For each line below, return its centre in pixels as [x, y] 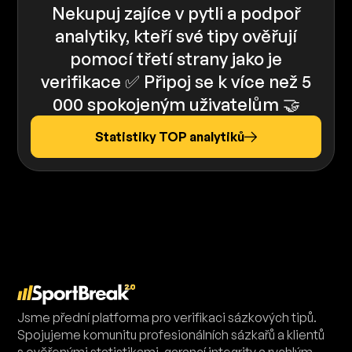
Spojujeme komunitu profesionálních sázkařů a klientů [171, 335]
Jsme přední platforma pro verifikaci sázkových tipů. [167, 318]
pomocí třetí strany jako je [176, 59]
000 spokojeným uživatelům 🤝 [176, 104]
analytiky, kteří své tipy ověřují [176, 36]
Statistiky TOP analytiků [170, 137]
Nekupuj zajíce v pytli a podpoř [176, 13]
